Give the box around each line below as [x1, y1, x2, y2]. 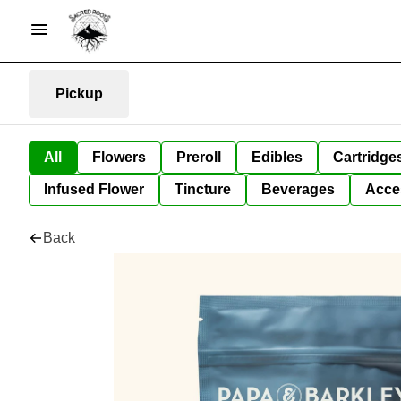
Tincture [175, 182, 231, 197]
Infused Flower [44, 182, 144, 197]
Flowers [92, 149, 146, 165]
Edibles [252, 149, 303, 165]
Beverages [261, 182, 335, 197]
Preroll [176, 149, 221, 165]
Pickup [55, 85, 103, 101]
